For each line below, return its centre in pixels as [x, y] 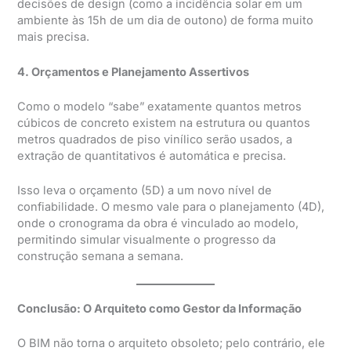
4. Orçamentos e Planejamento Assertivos [134, 72]
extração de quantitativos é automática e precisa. [152, 156]
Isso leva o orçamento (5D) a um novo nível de [145, 191]
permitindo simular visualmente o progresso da [147, 240]
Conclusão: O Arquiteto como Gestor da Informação [160, 308]
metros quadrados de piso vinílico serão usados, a [155, 139]
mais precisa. [54, 37]
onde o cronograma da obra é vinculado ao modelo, [158, 224]
